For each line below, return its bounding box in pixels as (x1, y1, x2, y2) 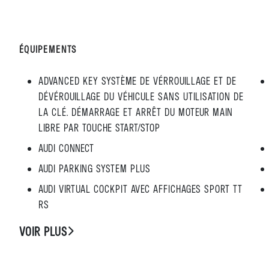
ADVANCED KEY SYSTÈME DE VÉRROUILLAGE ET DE (38, 74, 237, 87)
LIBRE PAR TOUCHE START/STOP (38, 121, 160, 134)
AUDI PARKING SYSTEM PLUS (38, 162, 151, 175)
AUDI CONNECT (38, 141, 94, 154)
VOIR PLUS (19, 223, 67, 239)
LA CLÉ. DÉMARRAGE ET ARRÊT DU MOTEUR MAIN (38, 105, 233, 118)
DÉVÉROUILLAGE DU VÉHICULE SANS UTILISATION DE (38, 89, 244, 103)
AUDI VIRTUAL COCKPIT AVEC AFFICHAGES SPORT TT (38, 182, 243, 195)
